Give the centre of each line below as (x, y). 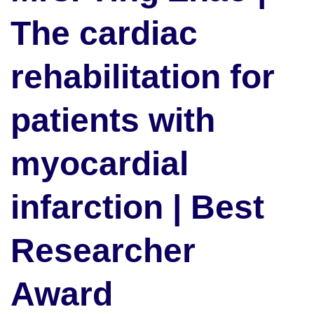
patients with (113, 121)
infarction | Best (137, 207)
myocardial (100, 164)
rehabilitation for (143, 77)
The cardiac (104, 34)
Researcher (103, 251)
